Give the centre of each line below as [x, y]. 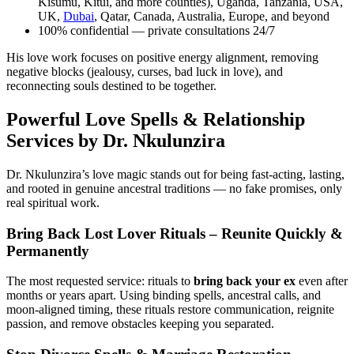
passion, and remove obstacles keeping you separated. [140, 324]
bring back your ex [245, 281]
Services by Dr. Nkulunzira [116, 141]
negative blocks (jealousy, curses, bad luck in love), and [145, 72]
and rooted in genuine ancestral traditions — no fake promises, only [174, 188]
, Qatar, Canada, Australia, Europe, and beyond [212, 17]
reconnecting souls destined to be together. [111, 86]
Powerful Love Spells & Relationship [156, 120]
